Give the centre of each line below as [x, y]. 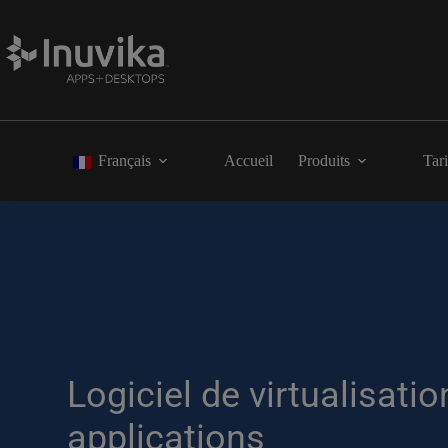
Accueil [248, 160]
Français [124, 160]
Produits [324, 160]
